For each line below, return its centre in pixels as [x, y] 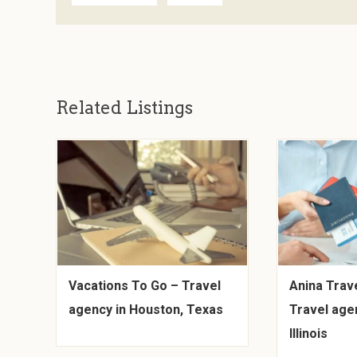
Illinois [309, 333]
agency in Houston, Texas [146, 309]
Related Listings [125, 108]
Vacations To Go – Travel [145, 285]
